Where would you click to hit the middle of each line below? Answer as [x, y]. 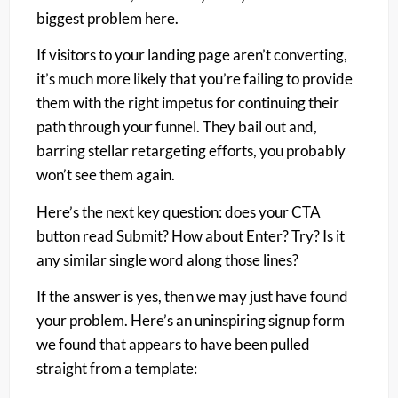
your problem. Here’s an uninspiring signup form [191, 321]
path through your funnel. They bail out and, [177, 127]
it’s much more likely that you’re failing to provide [195, 79]
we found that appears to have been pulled [173, 345]
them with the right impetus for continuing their [188, 103]
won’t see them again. [107, 175]
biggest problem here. [107, 19]
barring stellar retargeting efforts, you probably [191, 151]
